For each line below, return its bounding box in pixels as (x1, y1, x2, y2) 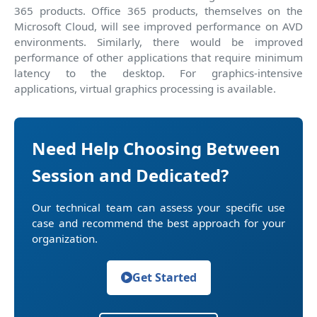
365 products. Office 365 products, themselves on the (14, 3, 303, 18)
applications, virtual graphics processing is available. (14, 81, 276, 96)
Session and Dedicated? (32, 163, 229, 187)
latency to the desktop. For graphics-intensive (14, 65, 303, 80)
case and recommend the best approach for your (32, 215, 285, 230)
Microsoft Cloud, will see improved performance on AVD (14, 18, 303, 33)
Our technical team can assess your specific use (32, 200, 285, 214)
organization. (32, 231, 98, 246)
